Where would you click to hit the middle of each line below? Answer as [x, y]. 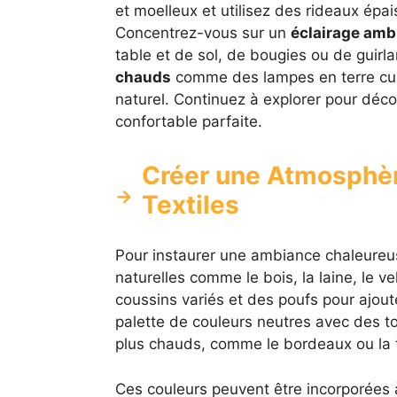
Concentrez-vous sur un [202, 33]
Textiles [190, 205]
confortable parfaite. [188, 122]
